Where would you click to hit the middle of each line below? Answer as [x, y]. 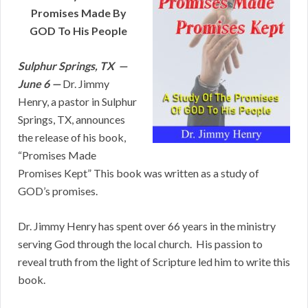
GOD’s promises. [58, 191]
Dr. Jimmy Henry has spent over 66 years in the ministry [147, 226]
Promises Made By [78, 13]
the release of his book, [72, 137]
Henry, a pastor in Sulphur [77, 102]
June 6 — [39, 84]
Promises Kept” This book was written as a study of [139, 173]
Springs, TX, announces [71, 120]
